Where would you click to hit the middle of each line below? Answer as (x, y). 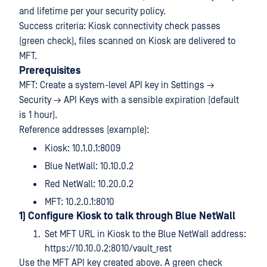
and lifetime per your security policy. (92, 11)
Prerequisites (50, 71)
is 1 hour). (38, 115)
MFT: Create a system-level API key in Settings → (117, 85)
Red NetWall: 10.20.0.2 (89, 184)
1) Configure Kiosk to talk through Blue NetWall (127, 216)
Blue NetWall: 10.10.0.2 (89, 166)
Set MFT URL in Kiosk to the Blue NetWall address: (145, 234)
